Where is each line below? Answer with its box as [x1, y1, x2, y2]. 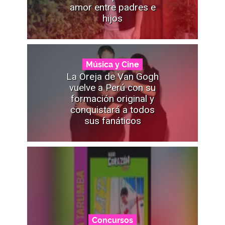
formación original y [71, 92, 154, 104]
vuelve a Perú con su [69, 81, 156, 93]
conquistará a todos [70, 103, 155, 116]
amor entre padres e [69, 1, 156, 13]
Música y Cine [86, 59, 139, 69]
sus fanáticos [84, 115, 141, 127]
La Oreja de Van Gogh [66, 70, 159, 82]
